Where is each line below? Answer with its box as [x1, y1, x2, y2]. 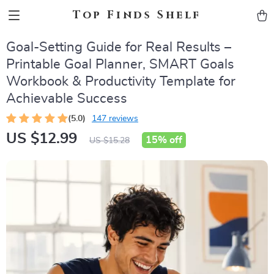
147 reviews [92, 114, 138, 123]
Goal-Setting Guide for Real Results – [6, 40, 231, 54]
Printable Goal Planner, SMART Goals [6, 57, 234, 71]
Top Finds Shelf [73, 7, 201, 23]
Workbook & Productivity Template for [6, 75, 235, 88]
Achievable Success [6, 92, 127, 105]
